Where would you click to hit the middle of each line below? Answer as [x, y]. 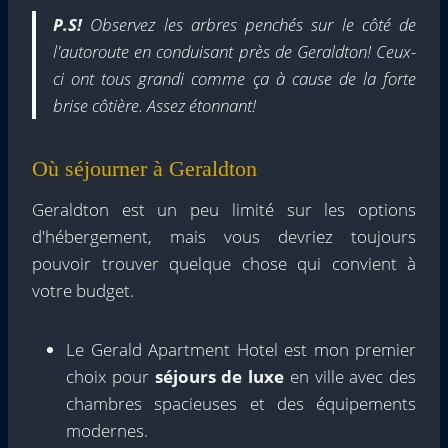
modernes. [107, 431]
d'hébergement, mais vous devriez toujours [224, 237]
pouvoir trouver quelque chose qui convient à [224, 264]
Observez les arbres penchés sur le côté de [253, 25]
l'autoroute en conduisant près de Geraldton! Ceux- [234, 52]
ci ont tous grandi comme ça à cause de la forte [234, 79]
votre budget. [83, 291]
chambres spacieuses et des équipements [241, 404]
